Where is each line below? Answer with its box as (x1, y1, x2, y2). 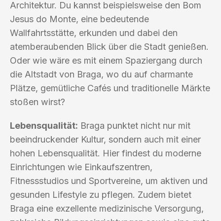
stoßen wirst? (10, 96, 65, 107)
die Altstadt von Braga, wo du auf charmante (10, 69, 193, 79)
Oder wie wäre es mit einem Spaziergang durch (10, 55, 202, 66)
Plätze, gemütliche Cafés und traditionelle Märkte (10, 82, 210, 93)
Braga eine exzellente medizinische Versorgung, (10, 203, 204, 214)
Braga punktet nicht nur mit (78, 120, 190, 131)
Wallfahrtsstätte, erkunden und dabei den (10, 27, 178, 38)
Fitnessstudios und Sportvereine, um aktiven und (10, 175, 208, 186)
